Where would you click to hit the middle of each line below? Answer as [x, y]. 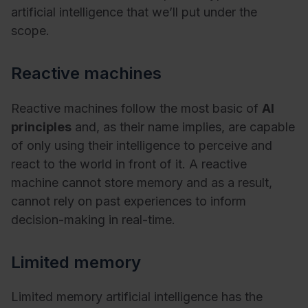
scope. [32, 31]
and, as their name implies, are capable [183, 126]
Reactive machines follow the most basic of [136, 108]
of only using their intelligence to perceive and [142, 145]
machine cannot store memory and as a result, [142, 182]
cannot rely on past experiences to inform [129, 201]
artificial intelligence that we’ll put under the [134, 12]
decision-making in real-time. [93, 219]
